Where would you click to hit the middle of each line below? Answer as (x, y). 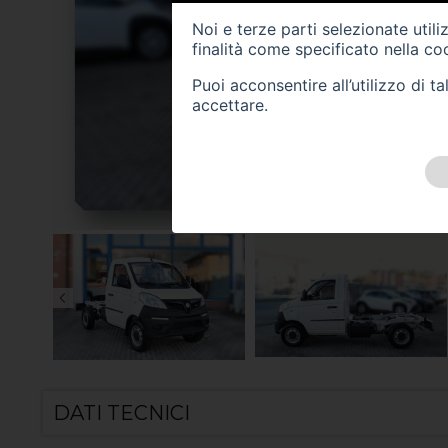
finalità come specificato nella (308, 48)
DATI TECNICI (121, 413)
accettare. (230, 104)
